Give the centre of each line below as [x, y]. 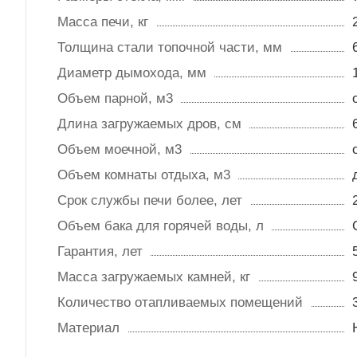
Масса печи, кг [103, 22]
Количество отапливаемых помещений [180, 303]
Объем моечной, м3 [120, 150]
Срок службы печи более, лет [150, 201]
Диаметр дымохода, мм [132, 73]
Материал [88, 328]
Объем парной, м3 [115, 99]
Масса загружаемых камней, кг [154, 277]
